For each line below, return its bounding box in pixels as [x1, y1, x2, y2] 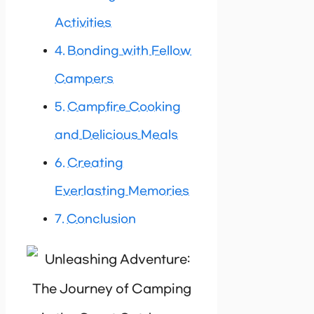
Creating [67, 156, 124, 170]
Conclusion [67, 212, 137, 226]
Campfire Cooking [67, 100, 182, 114]
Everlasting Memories [55, 184, 189, 198]
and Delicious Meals [55, 128, 178, 142]
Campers [55, 72, 114, 86]
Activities [55, 16, 111, 30]
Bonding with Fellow [67, 44, 192, 58]
